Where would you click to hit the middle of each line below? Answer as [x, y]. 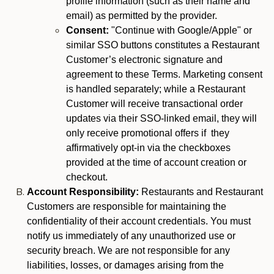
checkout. [87, 177]
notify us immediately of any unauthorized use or [131, 236]
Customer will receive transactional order [154, 104]
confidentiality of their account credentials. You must [139, 221]
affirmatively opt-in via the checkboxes [148, 148]
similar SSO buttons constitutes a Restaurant [163, 45]
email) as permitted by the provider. [142, 16]
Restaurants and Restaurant [202, 192]
